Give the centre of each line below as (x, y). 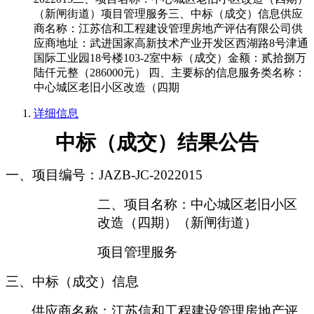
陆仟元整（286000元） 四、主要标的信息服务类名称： (170, 73)
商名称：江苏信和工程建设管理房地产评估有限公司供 (168, 29)
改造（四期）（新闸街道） (177, 223)
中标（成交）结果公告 (157, 143)
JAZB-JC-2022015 (151, 175)
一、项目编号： (52, 175)
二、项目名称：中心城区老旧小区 (197, 205)
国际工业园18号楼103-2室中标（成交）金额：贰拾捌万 (170, 58)
